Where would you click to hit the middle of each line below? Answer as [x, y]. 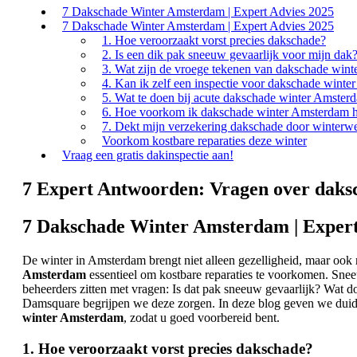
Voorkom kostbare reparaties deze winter [204, 141]
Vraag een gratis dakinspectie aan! [148, 155]
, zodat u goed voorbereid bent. [202, 317]
